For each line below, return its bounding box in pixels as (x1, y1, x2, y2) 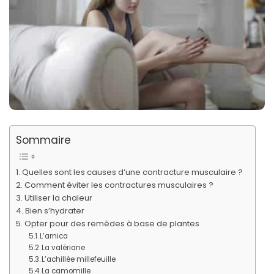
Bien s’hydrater (24, 205, 84, 217)
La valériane (41, 243, 85, 253)
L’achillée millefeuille (41, 254, 116, 265)
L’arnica (39, 231, 68, 242)
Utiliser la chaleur (24, 192, 92, 204)
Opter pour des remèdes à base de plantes (24, 218, 199, 230)
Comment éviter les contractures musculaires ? (24, 179, 213, 191)
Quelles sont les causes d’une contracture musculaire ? (21, 166, 243, 179)
